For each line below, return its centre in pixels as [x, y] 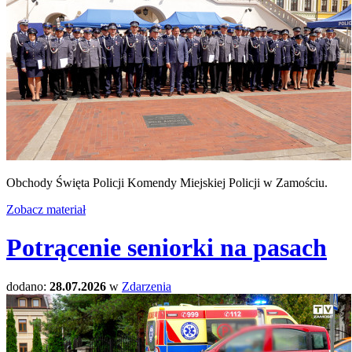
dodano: [28, 286]
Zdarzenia [147, 286]
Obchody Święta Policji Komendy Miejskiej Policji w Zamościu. [167, 182]
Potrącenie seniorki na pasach [167, 248]
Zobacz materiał [46, 209]
